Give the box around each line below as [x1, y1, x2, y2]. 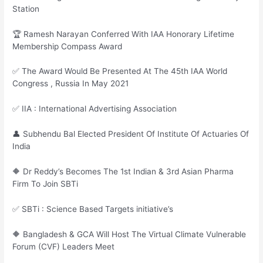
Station [12, 4, 40, 14]
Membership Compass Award [12, 41, 123, 51]
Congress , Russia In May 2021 [12, 79, 129, 89]
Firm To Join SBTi [12, 179, 79, 189]
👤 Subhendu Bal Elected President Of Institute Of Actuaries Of [12, 129, 249, 139]
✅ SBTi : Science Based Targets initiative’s [12, 204, 174, 214]
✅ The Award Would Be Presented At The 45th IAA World [12, 66, 228, 76]
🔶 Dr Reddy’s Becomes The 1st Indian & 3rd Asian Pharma [12, 167, 234, 177]
